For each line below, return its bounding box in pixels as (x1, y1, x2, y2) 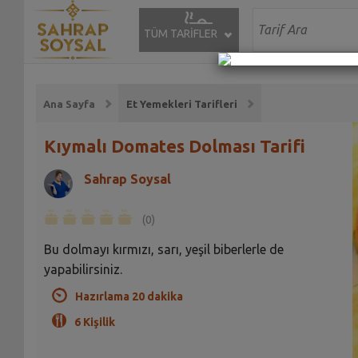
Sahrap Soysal (83, 171, 171, 186)
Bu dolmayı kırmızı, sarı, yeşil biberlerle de (43, 241, 284, 257)
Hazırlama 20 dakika (74, 289, 183, 303)
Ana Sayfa (43, 98, 96, 110)
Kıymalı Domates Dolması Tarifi (43, 135, 305, 156)
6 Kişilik (74, 315, 115, 328)
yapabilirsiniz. (43, 261, 122, 276)
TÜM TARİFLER (143, 27, 217, 40)
